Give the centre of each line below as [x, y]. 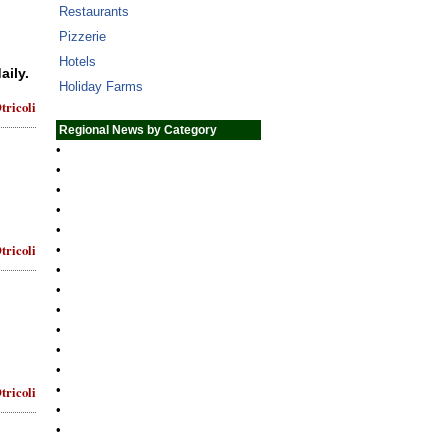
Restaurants [94, 11]
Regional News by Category [136, 130]
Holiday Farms [101, 86]
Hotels [77, 61]
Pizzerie [82, 36]
